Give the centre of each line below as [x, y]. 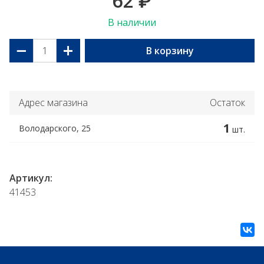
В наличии [132, 22]
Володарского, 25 [55, 128]
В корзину [170, 51]
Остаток [227, 103]
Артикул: [31, 178]
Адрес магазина [53, 103]
